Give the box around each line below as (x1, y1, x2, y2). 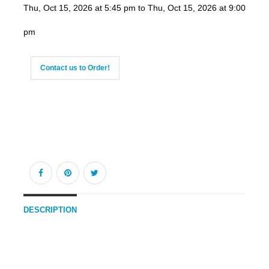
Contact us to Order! (40, 64, 110, 73)
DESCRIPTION (23, 206, 77, 215)
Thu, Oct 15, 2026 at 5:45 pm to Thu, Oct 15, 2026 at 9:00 (23, 3, 246, 13)
